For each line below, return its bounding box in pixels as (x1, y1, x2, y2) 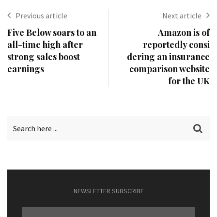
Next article (162, 10, 201, 20)
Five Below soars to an (7, 26, 96, 38)
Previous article (15, 10, 67, 20)
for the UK (168, 75, 210, 87)
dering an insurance (127, 50, 210, 62)
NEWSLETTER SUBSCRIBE (73, 186, 144, 195)
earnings (7, 62, 44, 75)
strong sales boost (7, 50, 80, 62)
